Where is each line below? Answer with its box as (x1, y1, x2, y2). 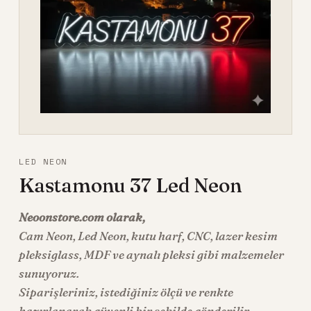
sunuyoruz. (18, 266, 79, 281)
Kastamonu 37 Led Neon (18, 173, 242, 198)
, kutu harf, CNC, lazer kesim (126, 228, 278, 244)
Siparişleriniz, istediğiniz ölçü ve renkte (18, 285, 233, 300)
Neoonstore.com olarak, (18, 210, 145, 225)
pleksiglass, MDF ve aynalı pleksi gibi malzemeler (18, 247, 284, 262)
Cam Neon (18, 228, 73, 244)
